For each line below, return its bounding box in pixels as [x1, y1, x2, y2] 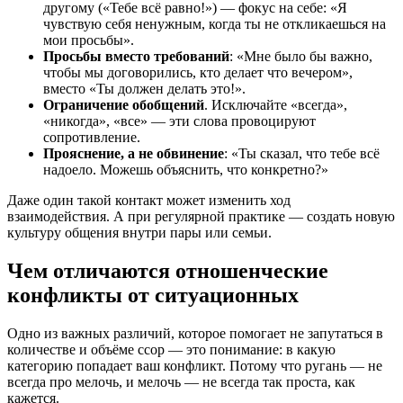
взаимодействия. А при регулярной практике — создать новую [7, 208, 395, 224]
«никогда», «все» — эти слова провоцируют [43, 112, 316, 129]
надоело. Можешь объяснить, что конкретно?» [43, 161, 328, 177]
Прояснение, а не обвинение [43, 145, 224, 161]
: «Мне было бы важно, [229, 48, 372, 64]
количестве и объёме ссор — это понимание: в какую [7, 341, 336, 357]
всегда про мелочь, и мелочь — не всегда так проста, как [7, 373, 355, 390]
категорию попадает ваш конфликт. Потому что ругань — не [7, 357, 382, 373]
